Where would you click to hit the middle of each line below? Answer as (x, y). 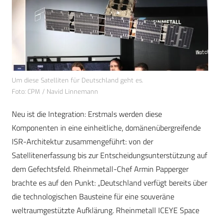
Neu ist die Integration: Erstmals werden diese (87, 114)
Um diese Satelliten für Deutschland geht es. (77, 80)
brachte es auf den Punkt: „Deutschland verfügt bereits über (110, 182)
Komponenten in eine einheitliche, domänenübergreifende (106, 127)
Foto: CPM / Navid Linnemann (55, 91)
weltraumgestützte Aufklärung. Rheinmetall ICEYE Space (106, 210)
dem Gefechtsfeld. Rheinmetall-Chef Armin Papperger (100, 169)
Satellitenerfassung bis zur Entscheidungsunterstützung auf (110, 155)
